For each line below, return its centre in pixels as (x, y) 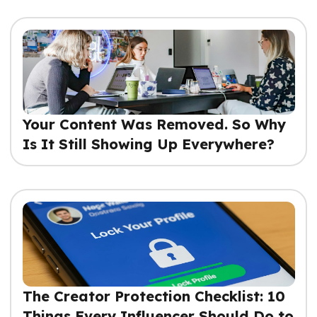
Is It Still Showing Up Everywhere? (148, 144)
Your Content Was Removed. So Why (154, 124)
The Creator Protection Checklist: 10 (154, 296)
